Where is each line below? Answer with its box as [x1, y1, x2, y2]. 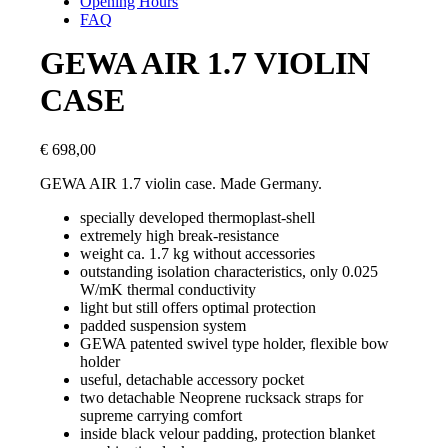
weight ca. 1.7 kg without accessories [80, 244, 316, 262]
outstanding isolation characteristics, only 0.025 [80, 262, 379, 280]
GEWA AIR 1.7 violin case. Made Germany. [40, 174, 323, 192]
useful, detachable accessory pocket [80, 370, 305, 388]
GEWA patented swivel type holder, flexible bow [80, 334, 390, 352]
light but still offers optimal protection [80, 298, 317, 316]
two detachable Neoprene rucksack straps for [80, 388, 364, 406]
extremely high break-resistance [80, 226, 280, 244]
